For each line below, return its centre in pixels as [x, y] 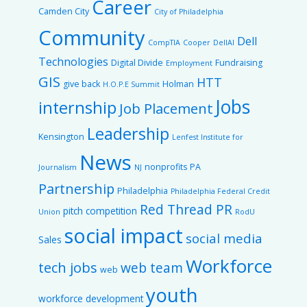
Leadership [128, 134]
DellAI [224, 42]
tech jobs [68, 268]
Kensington [61, 137]
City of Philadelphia [189, 12]
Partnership [76, 189]
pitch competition [100, 211]
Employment [189, 63]
